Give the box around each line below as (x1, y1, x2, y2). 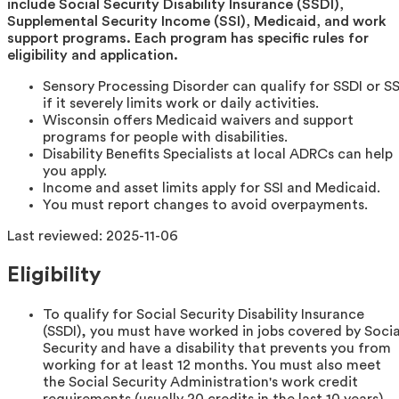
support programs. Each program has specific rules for (7, 30, 369, 45)
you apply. (43, 163, 107, 178)
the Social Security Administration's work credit (43, 374, 358, 389)
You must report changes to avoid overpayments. (43, 197, 368, 212)
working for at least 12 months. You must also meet (43, 357, 381, 372)
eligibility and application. (7, 47, 178, 62)
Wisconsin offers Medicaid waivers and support (43, 112, 354, 127)
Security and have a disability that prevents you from (43, 340, 391, 355)
